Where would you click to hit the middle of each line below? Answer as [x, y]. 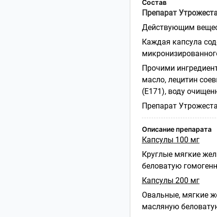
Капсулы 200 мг [170, 180]
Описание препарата [177, 129]
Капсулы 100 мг [170, 139]
